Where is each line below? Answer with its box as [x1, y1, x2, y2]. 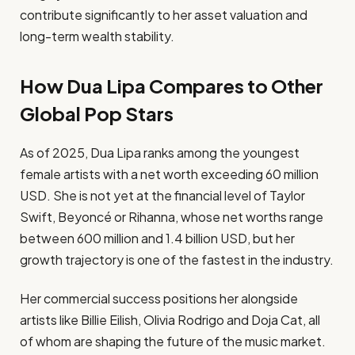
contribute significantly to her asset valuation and [20, 6, 307, 23]
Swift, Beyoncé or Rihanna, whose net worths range [20, 208, 323, 226]
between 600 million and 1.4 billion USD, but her [20, 230, 295, 247]
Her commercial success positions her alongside [20, 290, 298, 307]
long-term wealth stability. [20, 27, 174, 44]
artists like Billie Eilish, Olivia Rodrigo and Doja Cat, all [20, 311, 320, 329]
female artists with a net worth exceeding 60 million [20, 166, 319, 183]
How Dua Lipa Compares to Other [20, 74, 323, 98]
